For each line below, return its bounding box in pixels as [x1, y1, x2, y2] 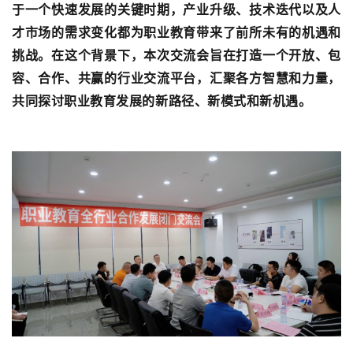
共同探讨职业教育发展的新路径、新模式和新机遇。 [12, 94, 312, 108]
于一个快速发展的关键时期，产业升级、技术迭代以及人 [12, 2, 341, 17]
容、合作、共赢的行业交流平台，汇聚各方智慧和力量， [12, 71, 341, 85]
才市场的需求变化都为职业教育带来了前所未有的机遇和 [12, 25, 341, 39]
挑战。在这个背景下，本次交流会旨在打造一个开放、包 [12, 48, 341, 62]
